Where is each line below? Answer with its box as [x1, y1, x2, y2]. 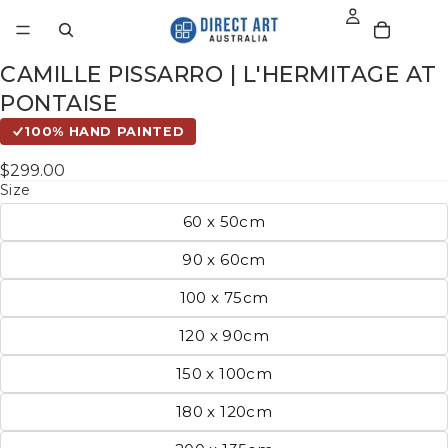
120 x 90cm [179, 325, 269, 345]
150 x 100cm [175, 363, 273, 383]
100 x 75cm [179, 287, 269, 307]
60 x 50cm [182, 211, 266, 231]
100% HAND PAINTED [24, 123, 185, 139]
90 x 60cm [182, 249, 266, 269]
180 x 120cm [175, 401, 273, 421]
